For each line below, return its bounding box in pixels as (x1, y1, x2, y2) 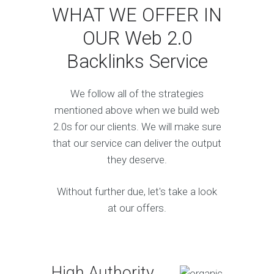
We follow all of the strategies (70, 87, 204, 100)
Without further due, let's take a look (57, 185, 217, 198)
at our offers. (108, 202, 166, 215)
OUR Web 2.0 (82, 27, 192, 50)
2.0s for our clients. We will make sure (53, 120, 221, 133)
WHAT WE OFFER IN (52, 4, 222, 27)
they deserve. (107, 154, 167, 166)
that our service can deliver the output (53, 137, 221, 150)
